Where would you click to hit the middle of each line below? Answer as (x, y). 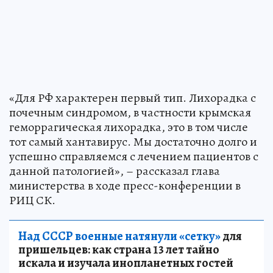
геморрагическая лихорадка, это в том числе (129, 127)
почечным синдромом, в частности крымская (130, 112)
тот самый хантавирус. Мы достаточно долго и (133, 141)
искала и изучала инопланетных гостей (126, 263)
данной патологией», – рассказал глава (115, 171)
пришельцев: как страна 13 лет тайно (119, 249)
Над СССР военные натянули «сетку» (119, 236)
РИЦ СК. (32, 200)
